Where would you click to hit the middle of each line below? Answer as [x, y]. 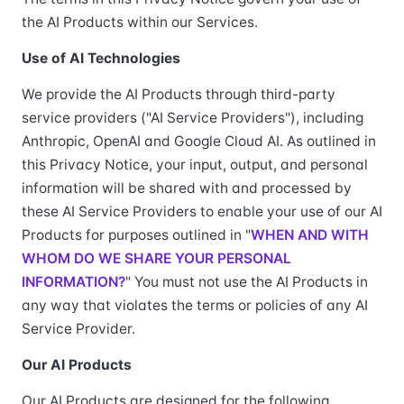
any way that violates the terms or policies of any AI [195, 305]
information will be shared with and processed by [187, 188]
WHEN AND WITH [310, 235]
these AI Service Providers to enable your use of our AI [202, 211]
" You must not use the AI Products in [247, 282]
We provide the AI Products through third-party [179, 94]
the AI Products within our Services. [140, 22]
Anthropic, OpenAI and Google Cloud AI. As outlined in [199, 141]
